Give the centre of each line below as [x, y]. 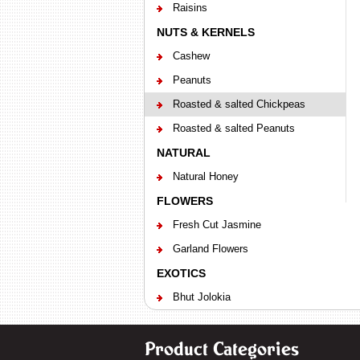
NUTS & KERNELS [205, 32]
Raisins [190, 8]
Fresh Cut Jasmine [217, 225]
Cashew [191, 56]
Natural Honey [205, 176]
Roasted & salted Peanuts [233, 128]
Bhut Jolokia [201, 297]
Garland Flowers [210, 249]
